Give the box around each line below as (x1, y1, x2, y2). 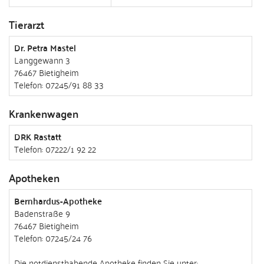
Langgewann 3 (14, 52, 70, 67)
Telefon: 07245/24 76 (14, 230, 92, 245)
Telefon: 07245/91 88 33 (14, 77, 104, 92)
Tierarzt (9, 15, 44, 34)
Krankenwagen (9, 104, 78, 123)
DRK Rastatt (14, 128, 61, 144)
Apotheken (9, 168, 60, 187)
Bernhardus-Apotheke (14, 193, 102, 209)
